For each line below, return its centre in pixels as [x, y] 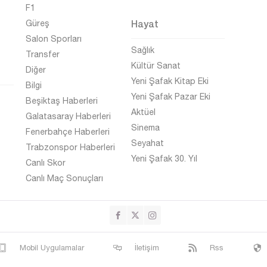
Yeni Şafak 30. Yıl [164, 159]
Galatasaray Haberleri [68, 116]
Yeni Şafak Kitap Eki [170, 81]
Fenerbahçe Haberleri [68, 132]
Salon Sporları [54, 39]
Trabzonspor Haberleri [70, 147]
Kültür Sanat [156, 66]
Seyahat [148, 143]
